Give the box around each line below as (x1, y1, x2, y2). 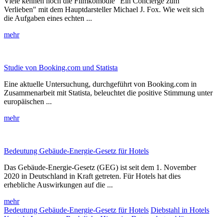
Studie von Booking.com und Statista (4, 63, 118, 72)
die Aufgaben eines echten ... (4, 14, 92, 22)
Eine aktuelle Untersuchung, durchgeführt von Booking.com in (4, 79, 197, 88)
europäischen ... (4, 97, 52, 106)
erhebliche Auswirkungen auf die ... (4, 180, 113, 189)
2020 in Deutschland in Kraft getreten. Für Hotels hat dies (4, 171, 181, 180)
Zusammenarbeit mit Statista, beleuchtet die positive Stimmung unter (4, 88, 213, 97)
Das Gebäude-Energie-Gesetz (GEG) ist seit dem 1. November (4, 163, 196, 171)
